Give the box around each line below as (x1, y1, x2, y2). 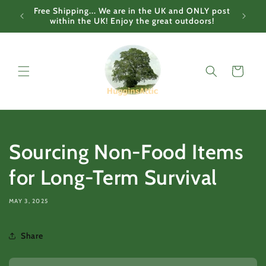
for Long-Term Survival (9, 165, 218, 191)
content (17, 13, 50, 24)
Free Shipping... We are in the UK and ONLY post (33, 6, 230, 15)
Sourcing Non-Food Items (9, 140, 243, 165)
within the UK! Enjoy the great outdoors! (49, 16, 214, 26)
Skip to (17, 2, 47, 14)
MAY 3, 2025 (9, 197, 49, 205)
